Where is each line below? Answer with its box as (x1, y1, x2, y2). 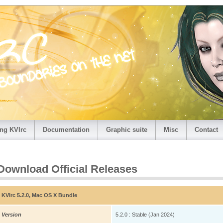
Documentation (43, 126, 90, 133)
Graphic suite (106, 126, 147, 133)
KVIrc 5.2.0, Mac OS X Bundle (1, 192, 77, 199)
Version (1, 212, 21, 218)
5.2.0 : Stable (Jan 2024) (115, 212, 175, 218)
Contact (195, 126, 218, 133)
